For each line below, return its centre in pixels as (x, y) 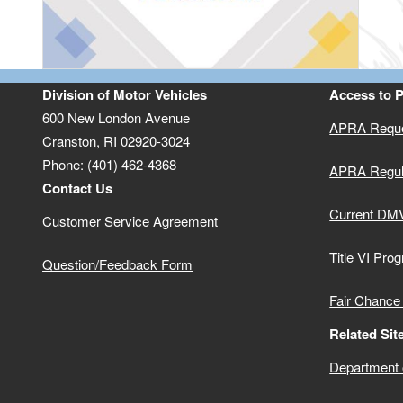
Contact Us (78, 188)
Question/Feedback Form (118, 264)
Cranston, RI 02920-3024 (116, 141)
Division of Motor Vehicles (125, 95)
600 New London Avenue (116, 118)
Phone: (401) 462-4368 (110, 165)
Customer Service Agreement (130, 221)
